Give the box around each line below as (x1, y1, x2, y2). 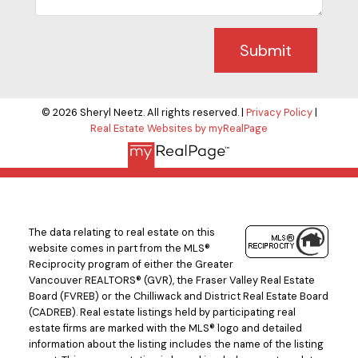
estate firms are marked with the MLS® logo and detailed (28, 321, 302, 336)
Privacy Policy (245, 105, 312, 119)
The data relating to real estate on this (28, 225, 215, 240)
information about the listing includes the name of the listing (28, 337, 324, 352)
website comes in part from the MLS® (28, 241, 210, 256)
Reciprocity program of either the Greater (28, 257, 233, 272)
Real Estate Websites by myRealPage (90, 121, 268, 135)
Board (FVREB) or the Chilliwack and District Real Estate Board (28, 289, 328, 304)
